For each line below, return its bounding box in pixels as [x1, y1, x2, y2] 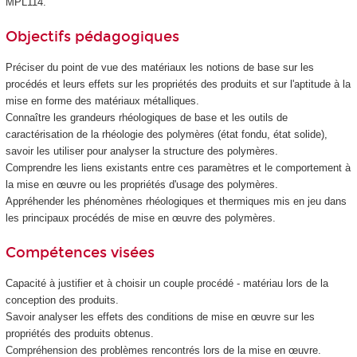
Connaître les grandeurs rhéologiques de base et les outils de [5, 112, 288, 124]
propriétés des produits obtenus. [5, 328, 154, 340]
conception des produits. [5, 294, 122, 307]
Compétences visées [5, 243, 155, 261]
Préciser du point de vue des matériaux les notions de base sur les [5, 61, 314, 74]
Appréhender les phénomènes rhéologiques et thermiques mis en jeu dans [5, 195, 347, 208]
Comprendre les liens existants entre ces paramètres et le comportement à [5, 162, 351, 175]
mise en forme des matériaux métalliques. [5, 95, 199, 108]
